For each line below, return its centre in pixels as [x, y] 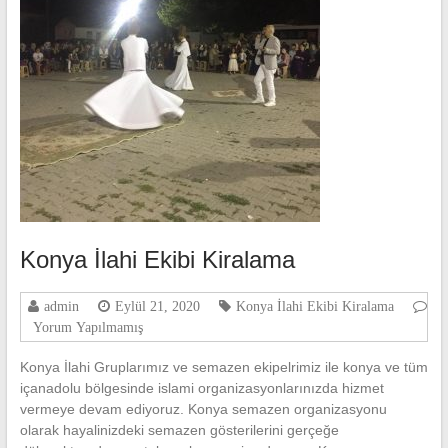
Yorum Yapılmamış [87, 327]
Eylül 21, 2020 [157, 306]
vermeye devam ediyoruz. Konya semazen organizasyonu [203, 409]
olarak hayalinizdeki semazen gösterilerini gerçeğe [179, 430]
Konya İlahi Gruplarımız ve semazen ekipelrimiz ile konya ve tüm [223, 367]
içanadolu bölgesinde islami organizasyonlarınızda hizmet [201, 388]
